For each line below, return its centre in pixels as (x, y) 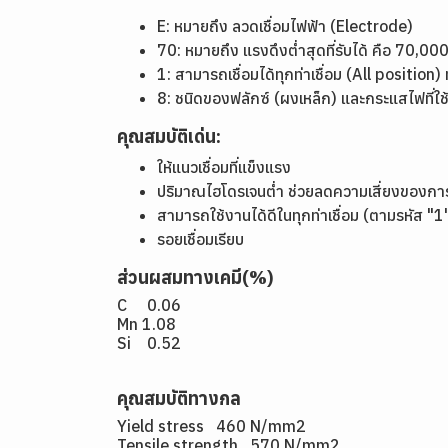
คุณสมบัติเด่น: (169, 136)
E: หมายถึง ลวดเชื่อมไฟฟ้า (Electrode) (285, 26)
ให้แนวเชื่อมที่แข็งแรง (224, 167)
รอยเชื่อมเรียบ (202, 239)
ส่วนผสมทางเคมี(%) (195, 277)
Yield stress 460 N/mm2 (211, 426)
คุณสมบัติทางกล (179, 398)
